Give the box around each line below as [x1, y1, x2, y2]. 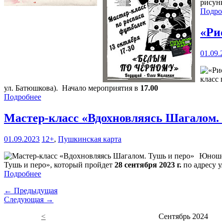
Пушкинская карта [58, 135, 121, 144]
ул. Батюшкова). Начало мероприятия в [4, 84, 140, 93]
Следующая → [4, 195, 54, 204]
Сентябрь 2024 [158, 212, 208, 221]
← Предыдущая [4, 186, 57, 195]
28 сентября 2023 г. [114, 161, 181, 169]
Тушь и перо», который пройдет [4, 161, 114, 169]
